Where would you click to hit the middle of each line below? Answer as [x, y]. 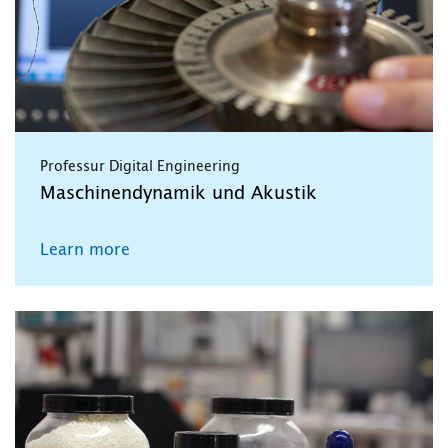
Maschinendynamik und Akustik [178, 194]
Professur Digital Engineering [140, 167]
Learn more [85, 250]
